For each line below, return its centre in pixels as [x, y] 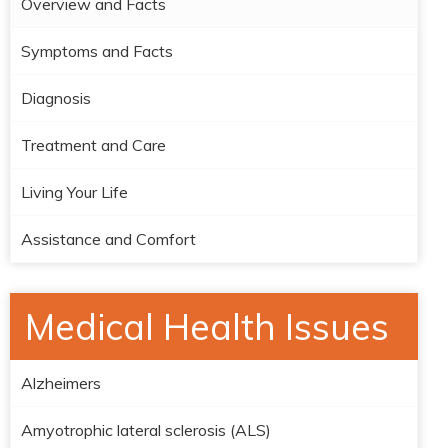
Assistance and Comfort [108, 239]
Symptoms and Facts [97, 51]
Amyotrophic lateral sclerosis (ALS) [146, 430]
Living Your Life [74, 192]
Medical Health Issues [207, 326]
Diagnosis [56, 98]
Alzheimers [61, 383]
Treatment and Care [93, 145]
